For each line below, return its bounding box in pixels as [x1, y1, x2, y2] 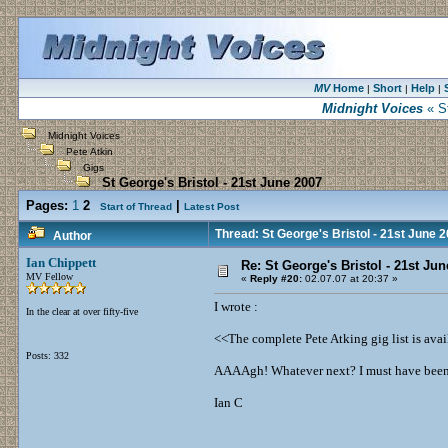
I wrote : [214, 299, 258, 314]
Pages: [26, 198, 68, 213]
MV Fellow [26, 271, 73, 282]
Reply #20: [250, 273, 302, 284]
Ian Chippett [26, 255, 96, 270]
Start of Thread [100, 201, 172, 212]
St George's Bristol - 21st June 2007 [90, 175, 322, 190]
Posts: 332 [26, 350, 69, 361]
